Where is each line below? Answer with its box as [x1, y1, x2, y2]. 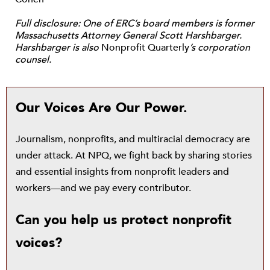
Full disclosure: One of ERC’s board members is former [15, 16, 254, 30]
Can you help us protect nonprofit [16, 210, 231, 229]
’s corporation [189, 40, 250, 54]
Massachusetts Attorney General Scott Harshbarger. [15, 28, 242, 42]
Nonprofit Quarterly [101, 40, 189, 54]
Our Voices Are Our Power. [16, 98, 187, 117]
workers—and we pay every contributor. [16, 181, 191, 195]
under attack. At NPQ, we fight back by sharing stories [16, 148, 252, 162]
